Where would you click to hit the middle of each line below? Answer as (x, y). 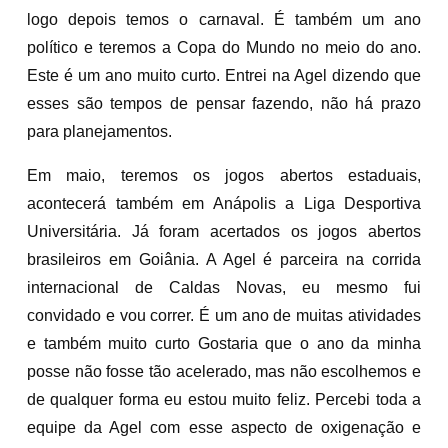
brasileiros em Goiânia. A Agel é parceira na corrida (224, 259)
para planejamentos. (99, 131)
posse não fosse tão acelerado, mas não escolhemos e (224, 371)
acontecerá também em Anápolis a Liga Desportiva (224, 203)
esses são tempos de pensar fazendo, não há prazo (224, 103)
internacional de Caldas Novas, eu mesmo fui (224, 287)
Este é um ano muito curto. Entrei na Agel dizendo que (224, 75)
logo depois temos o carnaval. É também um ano (224, 19)
